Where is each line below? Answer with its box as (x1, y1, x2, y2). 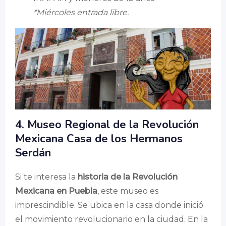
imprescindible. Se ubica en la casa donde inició (15, 200, 203, 210)
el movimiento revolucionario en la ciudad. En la (15, 214, 208, 224)
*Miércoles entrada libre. (33, 8, 129, 18)
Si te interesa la (15, 172, 78, 182)
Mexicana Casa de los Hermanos (15, 131, 183, 146)
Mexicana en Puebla (15, 186, 97, 196)
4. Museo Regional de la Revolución (15, 117, 199, 132)
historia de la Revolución (78, 172, 178, 182)
